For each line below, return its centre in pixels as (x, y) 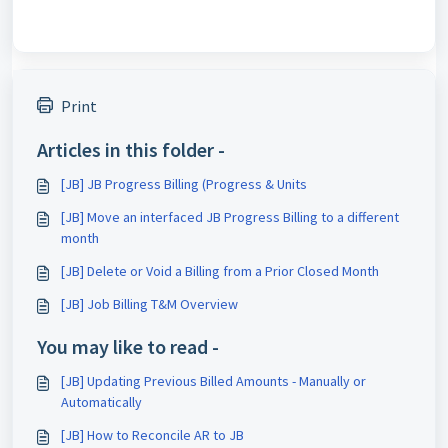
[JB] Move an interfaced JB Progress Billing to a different (230, 217)
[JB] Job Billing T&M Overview (149, 304)
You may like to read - (128, 346)
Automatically (101, 402)
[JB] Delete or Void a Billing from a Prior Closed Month (220, 271)
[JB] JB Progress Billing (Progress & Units (184, 184)
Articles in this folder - (131, 149)
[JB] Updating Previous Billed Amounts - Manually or (213, 381)
